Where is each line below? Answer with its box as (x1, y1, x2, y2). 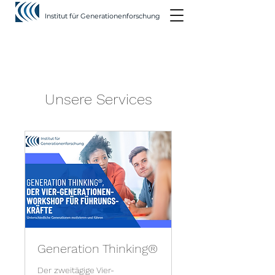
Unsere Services (44, 91, 152, 108)
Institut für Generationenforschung (45, 12, 160, 20)
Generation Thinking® (37, 241, 158, 257)
